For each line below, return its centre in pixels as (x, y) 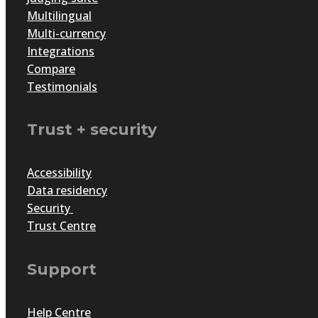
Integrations (61, 51)
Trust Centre (61, 226)
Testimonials (62, 86)
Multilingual (59, 15)
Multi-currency (66, 33)
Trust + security (92, 130)
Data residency (67, 191)
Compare (51, 68)
